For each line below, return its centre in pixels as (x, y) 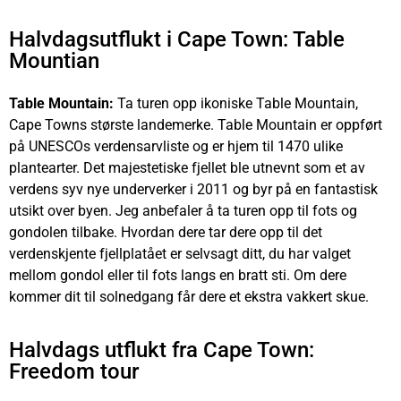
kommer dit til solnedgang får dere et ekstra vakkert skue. (189, 297)
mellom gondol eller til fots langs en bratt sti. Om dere (178, 276)
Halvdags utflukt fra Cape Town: (162, 350)
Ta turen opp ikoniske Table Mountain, (236, 104)
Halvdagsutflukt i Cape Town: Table (177, 40)
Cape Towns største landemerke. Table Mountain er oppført (196, 125)
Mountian (54, 61)
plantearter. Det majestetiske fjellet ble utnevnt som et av (187, 168)
